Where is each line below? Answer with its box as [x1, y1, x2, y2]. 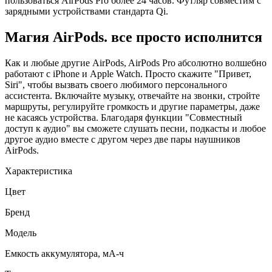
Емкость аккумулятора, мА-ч [5, 248, 124, 259]
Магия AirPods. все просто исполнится [5, 29, 262, 45]
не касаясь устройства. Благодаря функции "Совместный [5, 112, 242, 123]
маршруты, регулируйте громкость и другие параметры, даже [5, 101, 260, 112]
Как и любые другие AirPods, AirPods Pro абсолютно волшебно [5, 57, 267, 68]
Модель [5, 227, 36, 238]
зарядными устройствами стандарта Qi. [5, 5, 168, 16]
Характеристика [5, 165, 72, 176]
